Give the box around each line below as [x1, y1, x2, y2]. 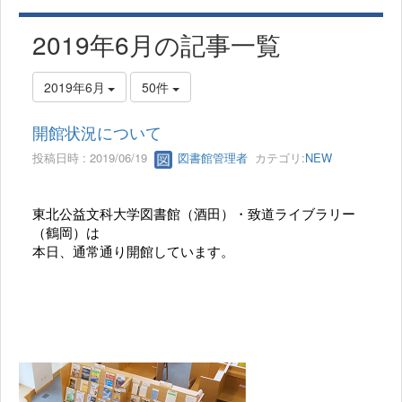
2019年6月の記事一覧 [32, 26, 281, 63]
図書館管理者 [174, 149, 248, 167]
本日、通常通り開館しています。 [32, 243, 248, 259]
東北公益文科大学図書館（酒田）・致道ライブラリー [32, 205, 355, 222]
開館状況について [32, 120, 162, 144]
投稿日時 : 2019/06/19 [32, 149, 154, 167]
